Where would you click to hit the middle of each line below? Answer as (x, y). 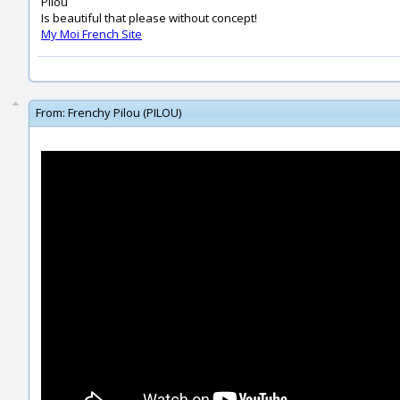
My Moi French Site (92, 34)
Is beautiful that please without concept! (149, 18)
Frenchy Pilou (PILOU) (125, 112)
